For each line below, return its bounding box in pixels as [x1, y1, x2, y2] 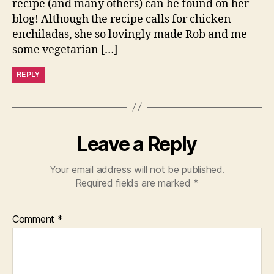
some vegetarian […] [12, 42, 117, 57]
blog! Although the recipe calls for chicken [12, 12, 231, 26]
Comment [12, 212, 57, 225]
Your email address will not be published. [49, 163, 225, 176]
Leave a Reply [77, 131, 197, 156]
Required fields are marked [75, 176, 194, 189]
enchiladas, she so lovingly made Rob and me [12, 27, 247, 42]
